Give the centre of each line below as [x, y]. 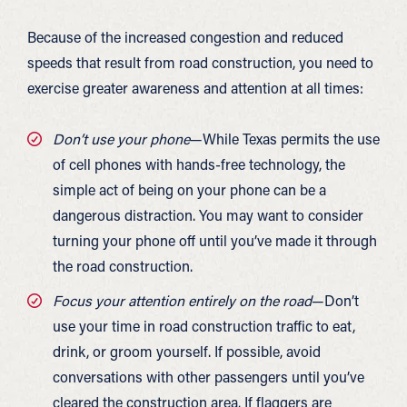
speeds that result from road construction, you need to [200, 62]
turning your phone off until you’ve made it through [215, 240]
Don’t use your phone [121, 139]
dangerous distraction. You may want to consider [208, 215]
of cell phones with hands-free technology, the [199, 164]
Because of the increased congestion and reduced [185, 37]
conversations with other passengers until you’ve [208, 377]
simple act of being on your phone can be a [189, 189]
